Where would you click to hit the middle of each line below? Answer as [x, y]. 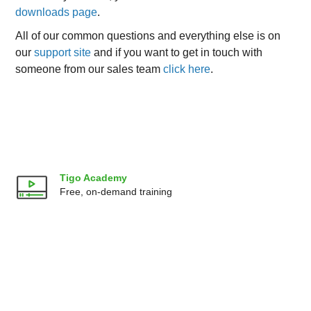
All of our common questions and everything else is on [148, 36]
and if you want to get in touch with [177, 52]
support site [63, 52]
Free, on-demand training [116, 192]
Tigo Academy [94, 178]
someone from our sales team [90, 69]
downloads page [57, 12]
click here [187, 69]
